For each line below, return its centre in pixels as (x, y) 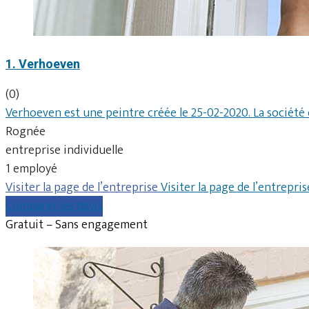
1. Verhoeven (43, 63)
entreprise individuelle (64, 150)
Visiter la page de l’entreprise (83, 187)
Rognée (26, 131)
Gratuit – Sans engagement (77, 225)
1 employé (31, 169)
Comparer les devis (54, 206)
